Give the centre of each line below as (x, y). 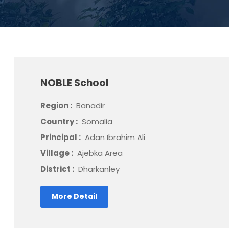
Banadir (90, 106)
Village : (57, 153)
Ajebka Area (100, 153)
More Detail (74, 196)
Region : (57, 106)
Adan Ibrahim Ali (115, 137)
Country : (60, 121)
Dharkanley (99, 169)
